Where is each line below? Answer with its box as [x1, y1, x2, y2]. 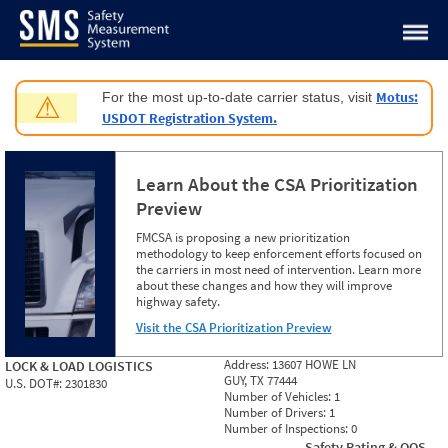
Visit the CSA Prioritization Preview [135, 319, 332, 336]
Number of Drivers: [224, 404, 329, 421]
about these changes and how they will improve [135, 277, 392, 294]
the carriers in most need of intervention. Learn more [135, 261, 421, 278]
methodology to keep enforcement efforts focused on [135, 245, 422, 262]
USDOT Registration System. [102, 109, 277, 127]
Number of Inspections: [224, 420, 351, 437]
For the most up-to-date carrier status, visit [102, 89, 376, 105]
